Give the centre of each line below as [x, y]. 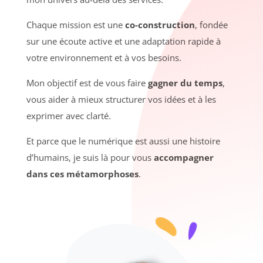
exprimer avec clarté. [68, 115]
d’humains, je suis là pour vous [90, 157]
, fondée [211, 24]
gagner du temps [184, 82]
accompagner [183, 157]
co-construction [160, 24]
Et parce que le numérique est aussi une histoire [123, 141]
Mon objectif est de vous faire [86, 82]
